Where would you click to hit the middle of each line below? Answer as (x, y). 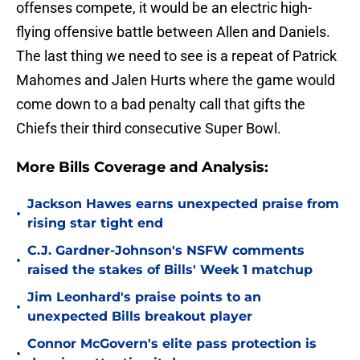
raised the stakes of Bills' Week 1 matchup (170, 270)
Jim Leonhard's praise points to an (144, 297)
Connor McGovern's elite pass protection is (172, 344)
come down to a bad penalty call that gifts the (161, 104)
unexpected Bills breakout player (140, 317)
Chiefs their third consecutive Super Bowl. (149, 129)
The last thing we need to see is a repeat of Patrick (176, 56)
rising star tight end (95, 223)
